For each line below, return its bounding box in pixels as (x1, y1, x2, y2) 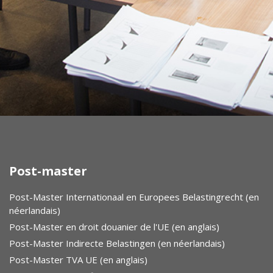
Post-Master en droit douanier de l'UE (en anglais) (9, 221, 219, 233)
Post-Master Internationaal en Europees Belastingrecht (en (9, 191, 259, 204)
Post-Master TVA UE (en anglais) (9, 253, 147, 266)
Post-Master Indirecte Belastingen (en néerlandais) (9, 237, 225, 250)
